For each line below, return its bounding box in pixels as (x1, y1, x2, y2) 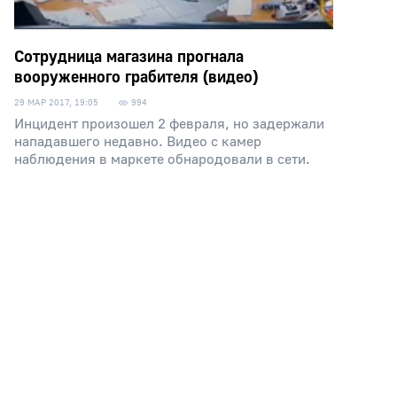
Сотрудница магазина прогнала (14, 47, 244, 67)
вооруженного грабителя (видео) (14, 67, 258, 88)
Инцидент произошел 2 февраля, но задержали (14, 115, 324, 133)
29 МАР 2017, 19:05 (14, 97, 98, 108)
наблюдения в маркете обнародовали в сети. (14, 151, 310, 168)
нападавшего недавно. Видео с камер (14, 133, 261, 151)
